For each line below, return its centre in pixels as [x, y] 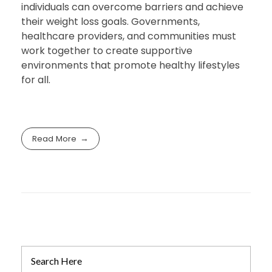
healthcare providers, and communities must [129, 36]
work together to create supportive [107, 51]
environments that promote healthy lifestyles [131, 66]
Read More [55, 138]
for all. [36, 80]
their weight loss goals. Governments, [110, 22]
